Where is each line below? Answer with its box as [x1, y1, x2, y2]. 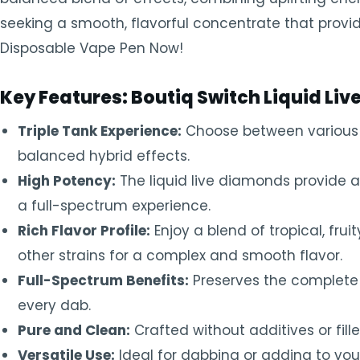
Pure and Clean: [18, 321, 130, 340]
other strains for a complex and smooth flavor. [18, 246, 342, 265]
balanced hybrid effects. [18, 146, 190, 166]
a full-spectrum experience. [18, 196, 211, 215]
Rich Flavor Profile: [18, 221, 150, 240]
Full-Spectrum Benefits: [18, 271, 189, 290]
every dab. [18, 296, 91, 315]
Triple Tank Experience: [18, 121, 182, 141]
